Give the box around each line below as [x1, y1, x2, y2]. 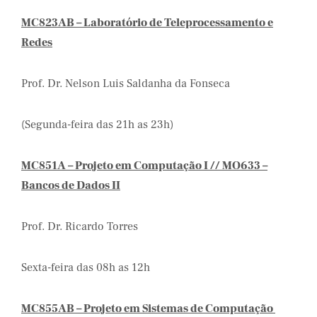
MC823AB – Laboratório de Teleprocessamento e [21, 16, 273, 30]
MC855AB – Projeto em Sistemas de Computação [21, 301, 275, 316]
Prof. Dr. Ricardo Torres [21, 219, 138, 234]
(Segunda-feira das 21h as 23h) [21, 117, 173, 132]
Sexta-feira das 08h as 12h [21, 260, 150, 275]
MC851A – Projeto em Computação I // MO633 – [21, 158, 267, 173]
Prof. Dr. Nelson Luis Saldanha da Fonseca [21, 76, 230, 91]
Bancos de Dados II [21, 178, 120, 192]
